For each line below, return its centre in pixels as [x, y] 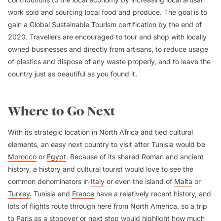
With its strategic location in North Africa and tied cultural [100, 132]
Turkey [19, 193]
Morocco [22, 156]
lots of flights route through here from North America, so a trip [108, 206]
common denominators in [49, 181]
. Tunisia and [51, 193]
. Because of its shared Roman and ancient [135, 156]
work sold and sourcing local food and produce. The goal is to [108, 12]
